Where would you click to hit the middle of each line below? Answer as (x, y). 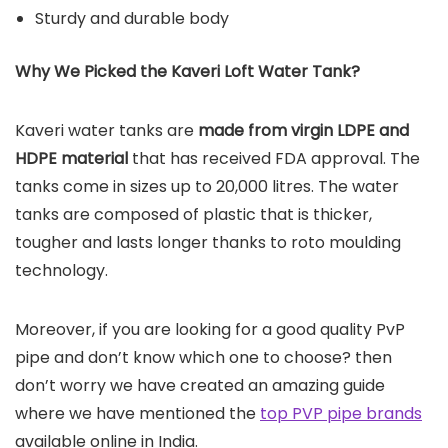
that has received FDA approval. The (276, 159)
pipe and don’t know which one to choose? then (203, 358)
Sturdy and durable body (132, 19)
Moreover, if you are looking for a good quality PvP (210, 330)
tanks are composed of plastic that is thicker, (193, 215)
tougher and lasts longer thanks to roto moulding (208, 243)
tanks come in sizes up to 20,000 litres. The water (207, 187)
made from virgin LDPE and (301, 131)
